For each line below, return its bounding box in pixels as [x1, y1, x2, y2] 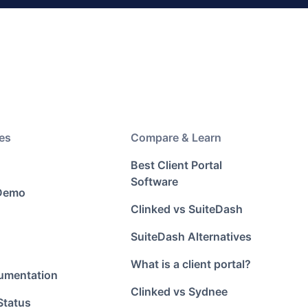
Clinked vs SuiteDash [131, 202, 243, 216]
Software [131, 175, 179, 188]
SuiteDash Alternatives [131, 230, 252, 243]
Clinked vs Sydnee [131, 285, 228, 298]
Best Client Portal [131, 158, 223, 172]
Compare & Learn [131, 131, 222, 144]
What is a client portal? [131, 257, 252, 271]
